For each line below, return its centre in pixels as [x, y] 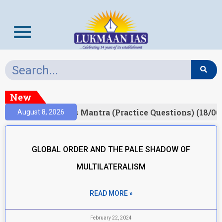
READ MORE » [111, 193]
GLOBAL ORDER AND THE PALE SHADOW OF [111, 149]
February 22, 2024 [111, 218]
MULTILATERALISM [111, 167]
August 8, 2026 [41, 112]
